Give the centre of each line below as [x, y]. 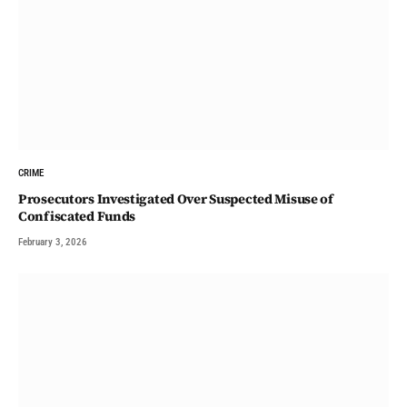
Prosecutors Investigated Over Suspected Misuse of [176, 199]
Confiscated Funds [77, 217]
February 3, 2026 [53, 243]
